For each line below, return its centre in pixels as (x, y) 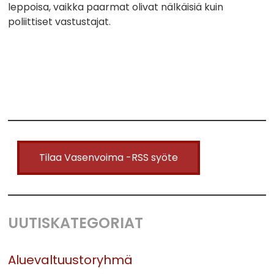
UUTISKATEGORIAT (76, 223)
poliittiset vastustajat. (60, 21)
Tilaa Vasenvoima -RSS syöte (109, 157)
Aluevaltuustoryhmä (71, 260)
